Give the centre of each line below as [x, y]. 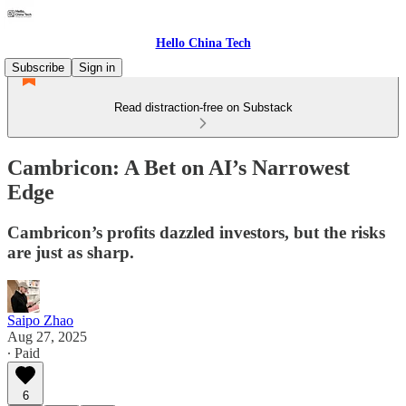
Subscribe [38, 68]
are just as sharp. [71, 252]
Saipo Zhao [40, 320]
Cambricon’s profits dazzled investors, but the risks [196, 232]
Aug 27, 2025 [47, 336]
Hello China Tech [203, 43]
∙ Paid [24, 353]
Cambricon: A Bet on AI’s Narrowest [179, 167]
